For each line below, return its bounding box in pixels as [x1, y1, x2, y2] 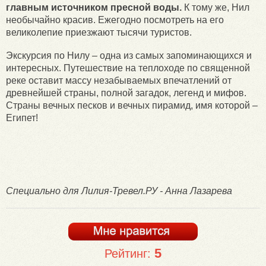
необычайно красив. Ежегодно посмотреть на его [6, 14, 224, 25]
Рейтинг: [104, 246, 154, 260]
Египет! [6, 112, 38, 123]
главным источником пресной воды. [6, 2, 182, 12]
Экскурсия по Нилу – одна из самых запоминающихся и [6, 50, 252, 61]
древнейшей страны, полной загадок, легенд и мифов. [6, 87, 246, 98]
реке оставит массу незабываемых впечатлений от [6, 75, 232, 85]
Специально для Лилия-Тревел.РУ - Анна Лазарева [6, 185, 232, 196]
